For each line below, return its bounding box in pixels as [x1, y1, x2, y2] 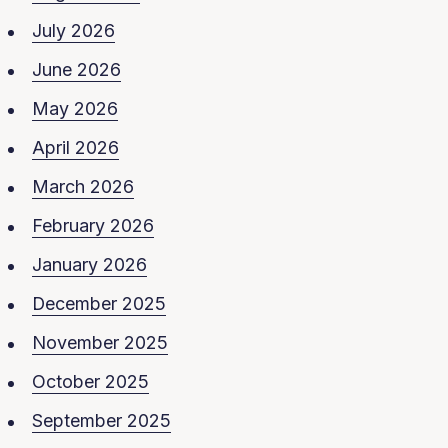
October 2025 [32, 371, 149, 392]
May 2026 [32, 98, 118, 119]
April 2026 [32, 137, 119, 158]
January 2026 [32, 254, 147, 275]
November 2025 [32, 332, 168, 353]
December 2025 [32, 293, 166, 314]
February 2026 [32, 215, 154, 236]
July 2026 [32, 20, 115, 41]
